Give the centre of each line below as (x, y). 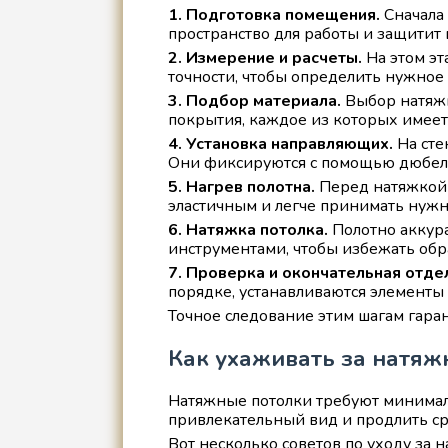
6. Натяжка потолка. (247, 229)
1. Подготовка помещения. (273, 14)
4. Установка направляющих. (280, 143)
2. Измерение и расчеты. (264, 57)
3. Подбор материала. (254, 100)
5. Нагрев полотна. (241, 186)
